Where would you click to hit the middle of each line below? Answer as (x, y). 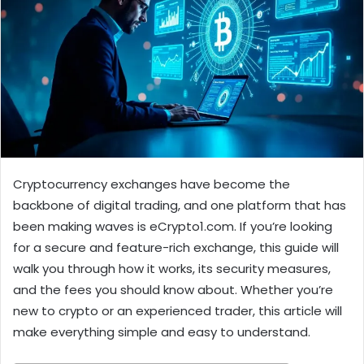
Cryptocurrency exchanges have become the (152, 184)
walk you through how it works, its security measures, (172, 269)
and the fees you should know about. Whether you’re (173, 290)
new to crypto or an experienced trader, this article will (178, 311)
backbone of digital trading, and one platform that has (180, 206)
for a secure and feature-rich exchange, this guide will (176, 248)
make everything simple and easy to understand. (162, 332)
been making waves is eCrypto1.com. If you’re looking (173, 227)
